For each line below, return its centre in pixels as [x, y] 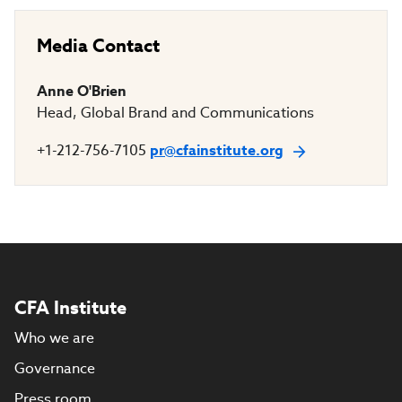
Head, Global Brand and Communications [175, 113]
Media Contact [98, 46]
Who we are [54, 338]
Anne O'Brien [82, 91]
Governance [55, 368]
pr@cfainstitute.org [217, 150]
